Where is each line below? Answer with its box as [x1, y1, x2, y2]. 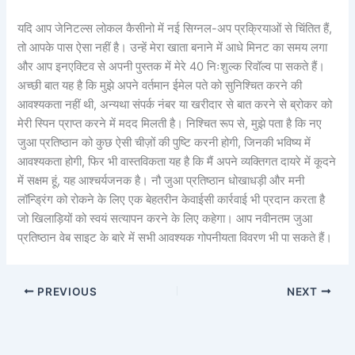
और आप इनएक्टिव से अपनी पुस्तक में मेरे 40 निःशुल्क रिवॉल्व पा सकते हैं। [17, 59, 326, 74]
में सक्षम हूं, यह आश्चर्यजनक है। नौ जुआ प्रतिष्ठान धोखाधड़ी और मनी [17, 173, 305, 188]
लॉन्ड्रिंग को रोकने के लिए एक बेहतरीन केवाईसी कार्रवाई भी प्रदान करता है [17, 192, 326, 207]
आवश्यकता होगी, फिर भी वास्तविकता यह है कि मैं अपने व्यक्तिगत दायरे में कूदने [17, 154, 337, 169]
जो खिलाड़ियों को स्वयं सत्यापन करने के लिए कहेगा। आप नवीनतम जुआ [17, 211, 313, 226]
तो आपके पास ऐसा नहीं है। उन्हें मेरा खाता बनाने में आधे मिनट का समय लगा [17, 40, 328, 55]
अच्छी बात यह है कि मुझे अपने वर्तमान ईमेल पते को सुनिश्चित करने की [17, 78, 303, 93]
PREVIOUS [34, 284, 97, 298]
